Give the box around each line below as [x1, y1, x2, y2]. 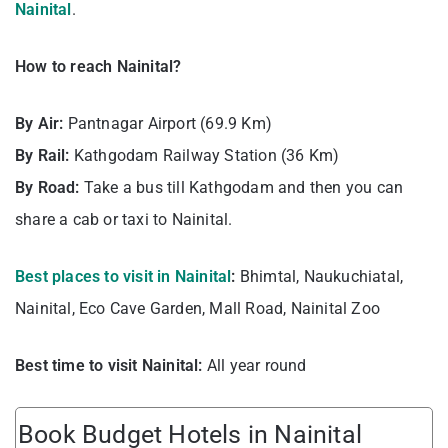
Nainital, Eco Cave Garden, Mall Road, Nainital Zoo [15, 299, 381, 319]
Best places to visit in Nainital [15, 267, 232, 287]
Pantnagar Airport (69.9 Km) [67, 114, 273, 134]
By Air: [15, 114, 68, 134]
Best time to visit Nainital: [15, 356, 203, 376]
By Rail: [15, 146, 74, 166]
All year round [202, 356, 307, 376]
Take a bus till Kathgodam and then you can [83, 178, 404, 198]
